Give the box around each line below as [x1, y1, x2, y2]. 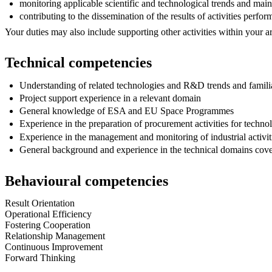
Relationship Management [5, 231, 105, 241]
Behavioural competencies [5, 172, 168, 189]
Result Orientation [5, 198, 75, 208]
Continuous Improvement [5, 242, 103, 252]
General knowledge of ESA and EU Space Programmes [19, 106, 234, 117]
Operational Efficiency [5, 209, 92, 219]
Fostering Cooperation [5, 220, 90, 230]
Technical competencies [5, 55, 152, 71]
